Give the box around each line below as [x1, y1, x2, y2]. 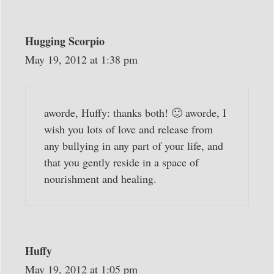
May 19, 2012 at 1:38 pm [25, 52, 138, 67]
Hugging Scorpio [25, 33, 105, 50]
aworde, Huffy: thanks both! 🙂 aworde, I [44, 105, 226, 120]
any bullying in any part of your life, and [44, 138, 223, 154]
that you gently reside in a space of [44, 155, 199, 170]
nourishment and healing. [44, 171, 157, 187]
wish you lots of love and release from [44, 122, 213, 137]
